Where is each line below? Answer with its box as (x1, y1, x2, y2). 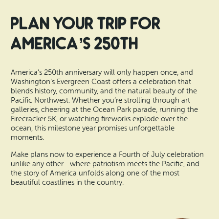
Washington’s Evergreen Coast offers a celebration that (11, 78, 192, 87)
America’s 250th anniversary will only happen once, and (11, 68, 194, 77)
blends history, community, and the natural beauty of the (11, 87, 197, 96)
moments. (11, 133, 44, 142)
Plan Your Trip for (11, 14, 161, 34)
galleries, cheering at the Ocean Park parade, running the (11, 106, 198, 114)
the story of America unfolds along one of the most (11, 169, 180, 177)
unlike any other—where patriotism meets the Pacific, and (11, 159, 200, 168)
